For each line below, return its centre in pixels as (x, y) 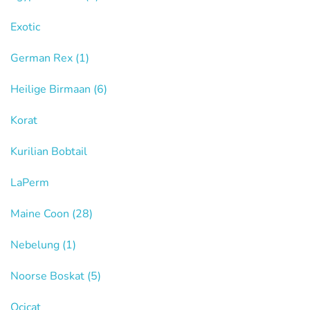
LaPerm (30, 183)
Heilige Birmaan (52, 89)
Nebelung (36, 245)
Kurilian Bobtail (49, 152)
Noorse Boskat (49, 276)
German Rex (43, 58)
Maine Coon (41, 214)
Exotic (25, 27)
